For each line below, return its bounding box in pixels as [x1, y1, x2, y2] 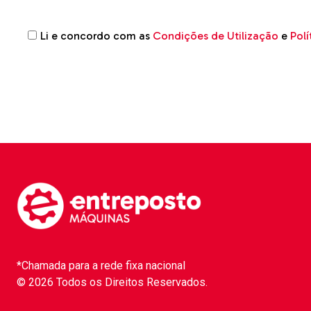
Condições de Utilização [153, 29, 278, 43]
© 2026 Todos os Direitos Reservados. [17, 275, 208, 289]
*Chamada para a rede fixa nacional [17, 258, 185, 272]
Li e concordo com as [40, 29, 153, 43]
